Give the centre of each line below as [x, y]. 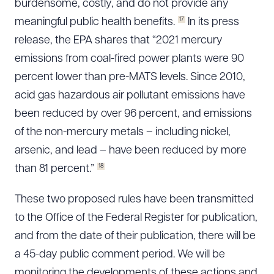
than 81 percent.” [54, 169]
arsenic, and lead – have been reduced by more [131, 151]
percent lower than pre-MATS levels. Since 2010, [130, 77]
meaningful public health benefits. [95, 22]
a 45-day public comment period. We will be [120, 255]
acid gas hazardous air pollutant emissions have [130, 96]
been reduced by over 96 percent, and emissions [133, 114]
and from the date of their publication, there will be [135, 236]
